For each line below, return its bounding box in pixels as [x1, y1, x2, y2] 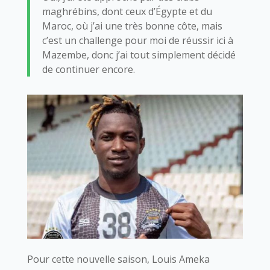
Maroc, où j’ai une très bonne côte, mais [42, 19, 222, 33]
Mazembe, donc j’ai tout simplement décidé [42, 48, 236, 61]
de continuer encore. [42, 62, 135, 76]
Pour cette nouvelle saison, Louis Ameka [27, 252, 210, 266]
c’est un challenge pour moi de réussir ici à [42, 33, 233, 47]
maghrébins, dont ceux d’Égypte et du [42, 4, 212, 18]
